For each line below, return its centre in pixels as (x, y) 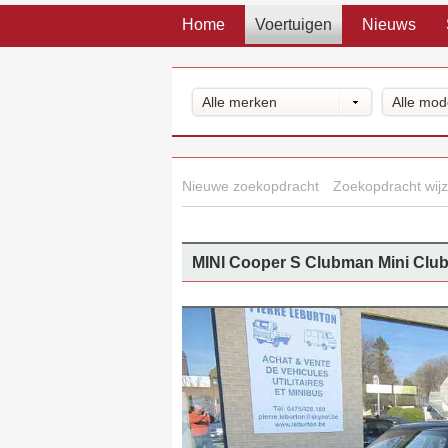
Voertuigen (293, 24)
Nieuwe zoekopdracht (250, 186)
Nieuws (389, 24)
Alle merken (239, 102)
